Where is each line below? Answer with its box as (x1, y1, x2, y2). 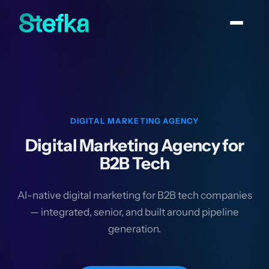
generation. (108, 223, 161, 235)
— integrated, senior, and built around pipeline (30, 206, 239, 218)
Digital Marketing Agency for (25, 135, 244, 156)
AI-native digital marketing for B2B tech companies (17, 189, 252, 201)
